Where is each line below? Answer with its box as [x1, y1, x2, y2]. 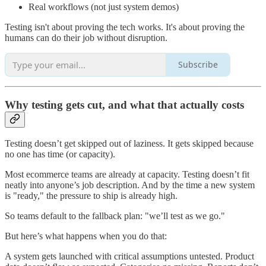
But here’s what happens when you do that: [5, 231, 167, 242]
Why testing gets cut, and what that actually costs [5, 98, 244, 111]
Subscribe [178, 59, 218, 71]
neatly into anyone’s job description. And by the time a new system [5, 180, 255, 191]
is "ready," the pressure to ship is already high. [5, 191, 178, 201]
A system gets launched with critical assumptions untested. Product [5, 251, 254, 262]
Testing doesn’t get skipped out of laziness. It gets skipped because [5, 138, 254, 149]
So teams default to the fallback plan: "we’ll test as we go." [5, 211, 225, 221]
